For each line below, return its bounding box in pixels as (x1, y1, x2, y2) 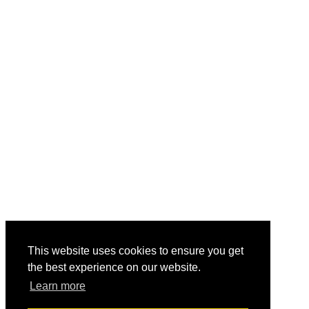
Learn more (30, 280, 86, 292)
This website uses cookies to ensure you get (28, 245, 243, 257)
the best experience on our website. (28, 261, 201, 274)
